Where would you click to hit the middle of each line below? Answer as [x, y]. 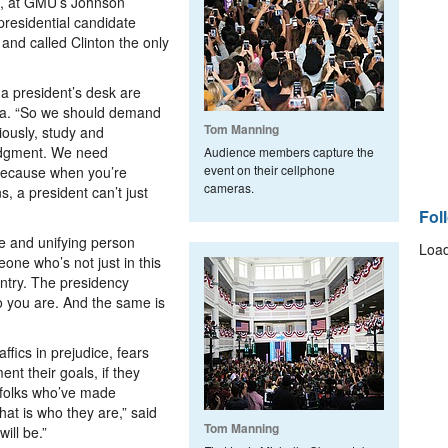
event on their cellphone [269, 169]
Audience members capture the [289, 151]
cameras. [229, 187]
